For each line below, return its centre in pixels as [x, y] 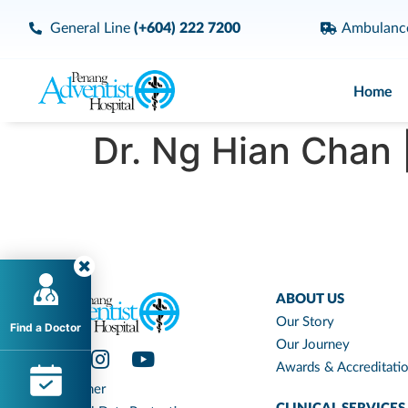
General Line [92, 28]
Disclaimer [74, 390]
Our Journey [313, 345]
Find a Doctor [46, 327]
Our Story [305, 322]
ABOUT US [310, 300]
